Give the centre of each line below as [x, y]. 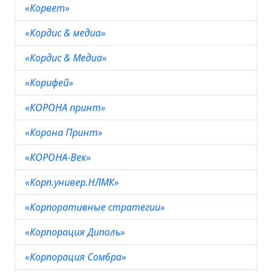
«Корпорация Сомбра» [77, 257]
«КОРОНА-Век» [59, 157]
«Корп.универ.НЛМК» [73, 182]
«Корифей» [50, 83]
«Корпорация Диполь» [76, 232]
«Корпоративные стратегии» [96, 207]
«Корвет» [49, 8]
